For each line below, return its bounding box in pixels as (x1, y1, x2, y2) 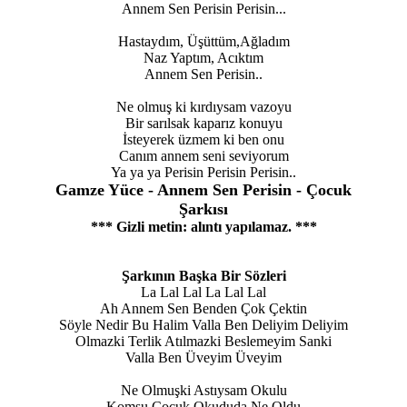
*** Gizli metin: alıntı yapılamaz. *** (90, 219, 317, 235)
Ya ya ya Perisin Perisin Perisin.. (111, 164, 296, 181)
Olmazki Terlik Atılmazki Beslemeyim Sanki (75, 333, 332, 350)
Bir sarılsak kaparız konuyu (124, 115, 283, 132)
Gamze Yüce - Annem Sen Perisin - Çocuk (55, 181, 352, 200)
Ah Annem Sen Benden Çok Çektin (100, 301, 307, 317)
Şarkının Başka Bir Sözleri (121, 268, 286, 284)
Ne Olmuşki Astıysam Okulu (120, 382, 287, 399)
